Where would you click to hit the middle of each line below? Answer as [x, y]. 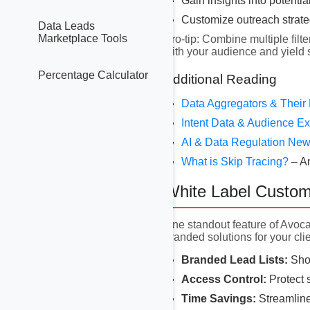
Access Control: [224, 279]
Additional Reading [220, 80]
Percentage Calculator [93, 75]
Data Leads [66, 26]
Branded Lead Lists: [235, 259]
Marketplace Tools [83, 39]
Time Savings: [219, 298]
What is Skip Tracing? [236, 162]
